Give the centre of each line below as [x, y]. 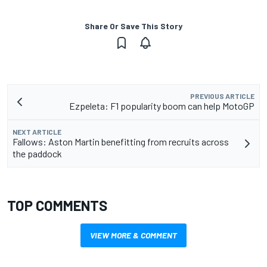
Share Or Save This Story [133, 26]
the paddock [37, 153]
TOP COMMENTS [57, 205]
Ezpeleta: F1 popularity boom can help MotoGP [162, 105]
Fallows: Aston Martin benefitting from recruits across [121, 141]
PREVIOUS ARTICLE [222, 96]
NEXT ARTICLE [37, 131]
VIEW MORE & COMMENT [133, 235]
